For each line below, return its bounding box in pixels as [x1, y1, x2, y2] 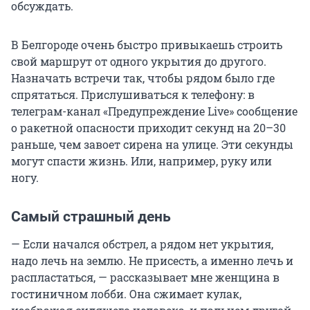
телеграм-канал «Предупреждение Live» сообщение [11, 104, 298, 119]
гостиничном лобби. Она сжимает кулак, [11, 286, 241, 302]
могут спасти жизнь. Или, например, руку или [11, 154, 272, 169]
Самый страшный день [11, 208, 171, 226]
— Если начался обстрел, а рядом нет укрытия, [11, 237, 273, 252]
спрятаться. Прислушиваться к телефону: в [11, 87, 255, 102]
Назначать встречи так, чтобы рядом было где [11, 71, 275, 86]
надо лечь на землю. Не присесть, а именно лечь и [11, 253, 293, 268]
